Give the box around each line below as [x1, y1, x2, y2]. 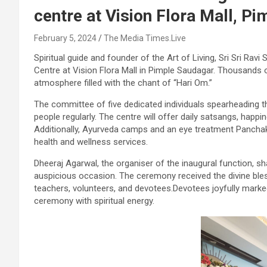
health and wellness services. [34, 136, 148, 147]
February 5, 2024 [34, 33, 97, 43]
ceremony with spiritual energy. [34, 195, 154, 206]
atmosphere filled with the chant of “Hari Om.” [34, 77, 212, 88]
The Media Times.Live [104, 33, 186, 43]
